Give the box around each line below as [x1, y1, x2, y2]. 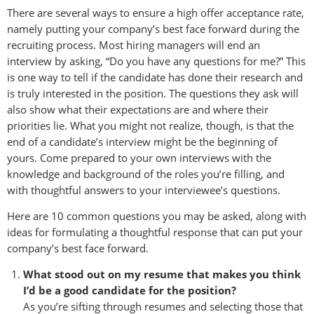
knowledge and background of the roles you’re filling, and [7, 166, 285, 181]
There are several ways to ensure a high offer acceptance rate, [7, 5, 304, 20]
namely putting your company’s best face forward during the [7, 21, 299, 36]
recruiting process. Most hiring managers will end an [7, 37, 260, 52]
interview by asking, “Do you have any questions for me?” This [7, 53, 306, 68]
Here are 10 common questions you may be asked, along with [7, 208, 306, 223]
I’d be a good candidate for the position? [23, 282, 236, 297]
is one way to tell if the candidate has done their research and [7, 69, 303, 84]
